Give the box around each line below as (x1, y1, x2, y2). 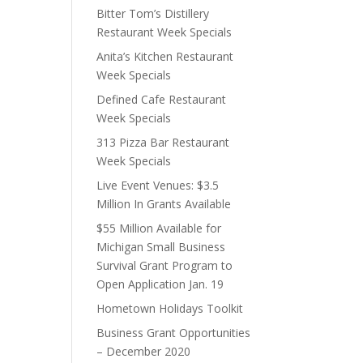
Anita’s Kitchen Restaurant (96, 49, 234, 64)
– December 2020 (96, 344, 191, 359)
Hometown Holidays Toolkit (96, 301, 244, 316)
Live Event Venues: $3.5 (96, 177, 220, 193)
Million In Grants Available (96, 196, 232, 211)
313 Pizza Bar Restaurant (96, 135, 230, 150)
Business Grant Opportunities (96, 325, 251, 340)
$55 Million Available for (96, 220, 222, 236)
